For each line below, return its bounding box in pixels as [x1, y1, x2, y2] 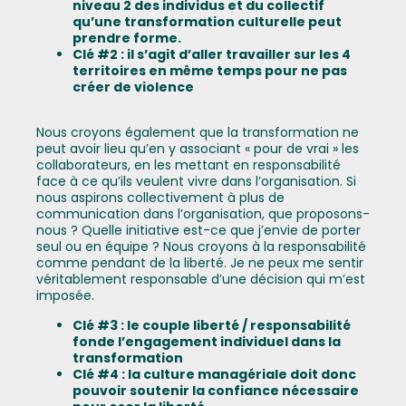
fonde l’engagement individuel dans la [72, 332, 341, 351]
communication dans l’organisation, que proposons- [36, 205, 370, 224]
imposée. [36, 286, 94, 305]
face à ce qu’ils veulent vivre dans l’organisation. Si [36, 172, 356, 191]
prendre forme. [72, 29, 181, 48]
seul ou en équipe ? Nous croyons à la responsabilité [36, 237, 366, 256]
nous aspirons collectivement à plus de [36, 188, 285, 208]
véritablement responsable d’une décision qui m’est [36, 270, 365, 289]
